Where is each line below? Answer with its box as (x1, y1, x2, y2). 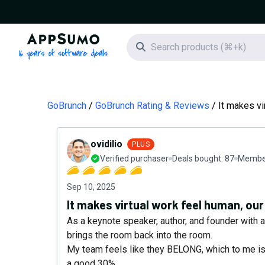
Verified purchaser (100, 154, 169, 163)
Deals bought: (172, 154, 225, 163)
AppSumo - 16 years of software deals (62, 34, 224, 45)
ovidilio (91, 138, 122, 150)
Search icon (144, 41, 193, 52)
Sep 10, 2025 (67, 182, 115, 192)
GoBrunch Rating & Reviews (95, 100, 209, 111)
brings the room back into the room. (67, 230, 212, 241)
